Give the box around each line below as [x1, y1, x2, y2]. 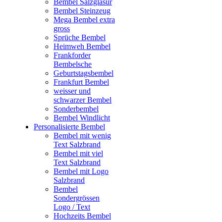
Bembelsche [54, 60, 92, 69]
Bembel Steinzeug [54, 6, 111, 15]
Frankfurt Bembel [54, 78, 109, 87]
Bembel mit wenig [54, 131, 111, 140]
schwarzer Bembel [54, 96, 111, 105]
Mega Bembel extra [54, 15, 115, 24]
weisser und [54, 87, 91, 96]
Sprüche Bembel [54, 33, 106, 42]
